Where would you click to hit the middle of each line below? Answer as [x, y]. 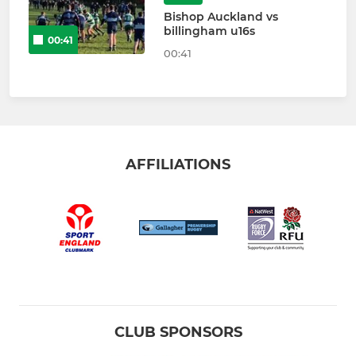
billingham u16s [209, 31]
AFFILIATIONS [178, 165]
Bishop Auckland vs [221, 17]
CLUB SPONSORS [178, 333]
